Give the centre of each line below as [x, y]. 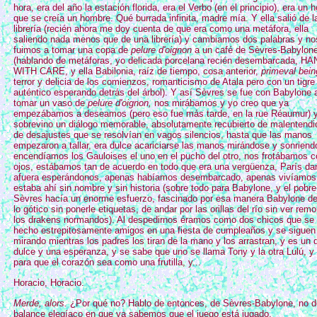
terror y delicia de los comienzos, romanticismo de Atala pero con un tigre [164, 82]
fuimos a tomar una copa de [72, 50]
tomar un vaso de [51, 103]
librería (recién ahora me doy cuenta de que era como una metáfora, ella [161, 29]
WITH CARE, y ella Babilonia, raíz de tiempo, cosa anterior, [137, 71]
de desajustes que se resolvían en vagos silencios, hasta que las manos [163, 135]
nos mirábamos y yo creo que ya [220, 103]
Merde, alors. [40, 303]
